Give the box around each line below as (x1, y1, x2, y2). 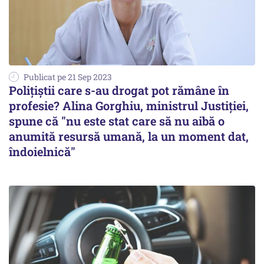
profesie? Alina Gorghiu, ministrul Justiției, (9, 97, 249, 113)
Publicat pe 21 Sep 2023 (24, 71, 112, 82)
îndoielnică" (9, 143, 75, 159)
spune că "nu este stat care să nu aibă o (9, 113, 225, 128)
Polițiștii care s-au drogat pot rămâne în (9, 82, 229, 98)
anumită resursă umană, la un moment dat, (9, 128, 249, 144)
